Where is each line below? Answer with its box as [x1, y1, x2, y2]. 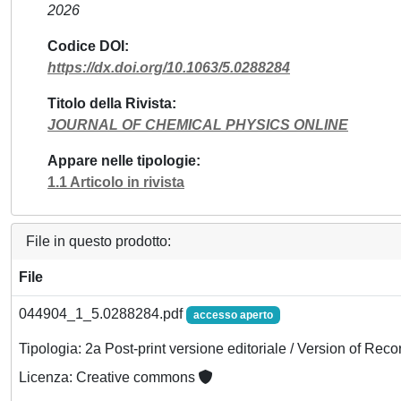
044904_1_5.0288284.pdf [19, 306, 186, 321]
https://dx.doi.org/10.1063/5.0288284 [47, 60, 290, 75]
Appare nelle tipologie [47, 153, 196, 168]
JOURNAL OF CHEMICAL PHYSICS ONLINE [47, 117, 348, 132]
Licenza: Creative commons [19, 370, 199, 386]
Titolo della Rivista [47, 96, 172, 111]
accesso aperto [192, 309, 273, 321]
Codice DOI [47, 38, 124, 54]
